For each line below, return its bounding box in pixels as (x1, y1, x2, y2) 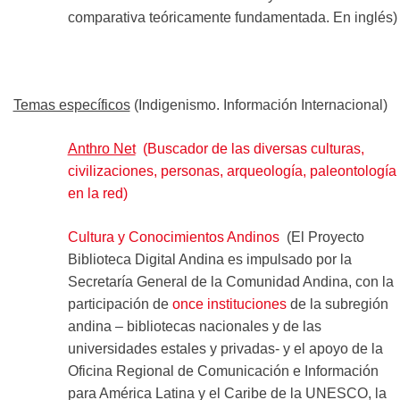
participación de (67, 296, 172, 312)
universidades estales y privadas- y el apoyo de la (67, 340, 383, 356)
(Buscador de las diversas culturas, (135, 140, 364, 156)
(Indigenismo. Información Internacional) (129, 96, 387, 112)
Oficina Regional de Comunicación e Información (67, 362, 379, 379)
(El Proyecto (279, 229, 364, 245)
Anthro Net (67, 140, 136, 156)
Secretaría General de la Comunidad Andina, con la (67, 273, 394, 289)
